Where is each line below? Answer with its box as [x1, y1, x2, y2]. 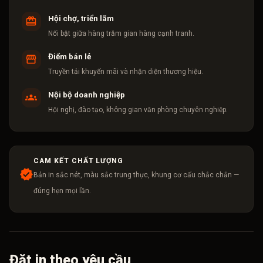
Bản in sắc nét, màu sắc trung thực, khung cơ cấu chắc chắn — [33, 170, 239, 179]
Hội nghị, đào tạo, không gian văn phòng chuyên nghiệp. [48, 105, 228, 114]
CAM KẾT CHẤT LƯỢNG [33, 156, 124, 165]
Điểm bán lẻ [48, 51, 91, 61]
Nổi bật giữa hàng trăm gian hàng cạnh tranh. [48, 29, 194, 38]
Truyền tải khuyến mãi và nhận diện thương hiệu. [48, 67, 203, 76]
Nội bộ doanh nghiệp [48, 89, 125, 99]
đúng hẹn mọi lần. [33, 186, 91, 195]
